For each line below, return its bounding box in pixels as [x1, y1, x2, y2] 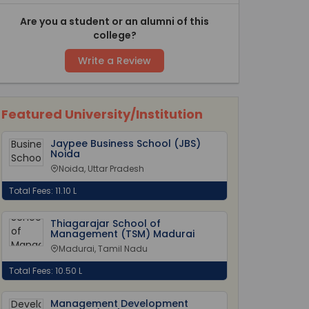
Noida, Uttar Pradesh [59, 163, 144, 175]
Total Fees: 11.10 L [9, 185, 77, 197]
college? [92, 28, 137, 42]
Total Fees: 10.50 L [9, 265, 82, 277]
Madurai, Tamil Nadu [59, 243, 148, 255]
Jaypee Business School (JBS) [50, 137, 201, 150]
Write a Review [78, 54, 151, 68]
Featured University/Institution [1, 106, 203, 123]
